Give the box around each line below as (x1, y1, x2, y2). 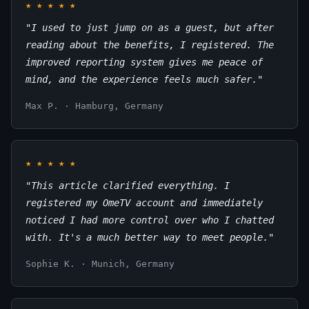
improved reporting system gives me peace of (26, 57, 263, 68)
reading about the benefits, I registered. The (26, 39, 274, 50)
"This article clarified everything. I (26, 180, 230, 191)
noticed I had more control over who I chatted (26, 215, 274, 226)
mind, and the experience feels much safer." (26, 74, 263, 85)
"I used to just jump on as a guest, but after (26, 22, 274, 33)
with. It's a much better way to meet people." (26, 232, 274, 243)
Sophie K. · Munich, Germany (26, 259, 175, 269)
